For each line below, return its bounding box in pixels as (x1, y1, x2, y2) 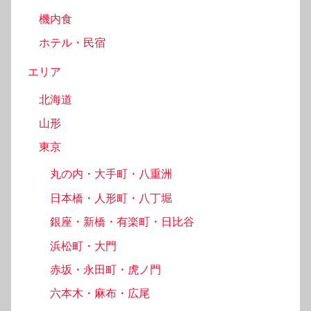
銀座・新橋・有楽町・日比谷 (50, 215, 194, 229)
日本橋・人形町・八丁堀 (50, 191, 172, 205)
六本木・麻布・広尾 (50, 287, 150, 301)
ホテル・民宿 (39, 35, 106, 49)
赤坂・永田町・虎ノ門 (50, 262, 161, 276)
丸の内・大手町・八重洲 (50, 167, 172, 181)
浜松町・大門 (50, 239, 117, 253)
